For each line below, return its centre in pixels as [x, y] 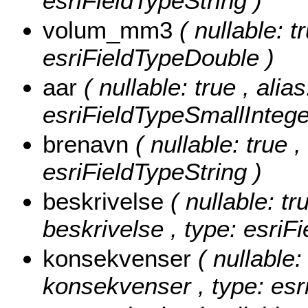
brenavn [89, 144]
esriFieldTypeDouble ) [158, 58]
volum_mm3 [111, 30]
